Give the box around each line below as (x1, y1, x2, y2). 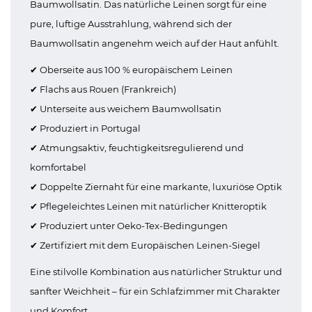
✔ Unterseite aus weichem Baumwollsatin (30, 103, 221, 114)
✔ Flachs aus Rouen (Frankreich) (30, 84, 176, 95)
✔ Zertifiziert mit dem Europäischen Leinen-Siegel (30, 240, 260, 251)
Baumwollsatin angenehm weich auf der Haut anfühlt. (30, 38, 279, 49)
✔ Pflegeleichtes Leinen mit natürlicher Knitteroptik (30, 201, 267, 212)
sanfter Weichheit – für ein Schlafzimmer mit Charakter (30, 286, 280, 297)
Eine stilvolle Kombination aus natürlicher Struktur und (30, 266, 282, 277)
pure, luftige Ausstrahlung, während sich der (30, 18, 232, 29)
